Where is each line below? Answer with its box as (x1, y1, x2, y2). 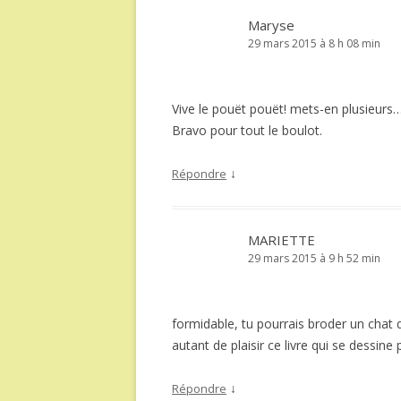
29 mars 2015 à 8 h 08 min (248, 35, 380, 51)
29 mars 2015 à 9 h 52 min (248, 250, 380, 266)
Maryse (248, 15, 294, 34)
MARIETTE (248, 230, 315, 249)
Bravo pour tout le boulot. (172, 121, 322, 139)
